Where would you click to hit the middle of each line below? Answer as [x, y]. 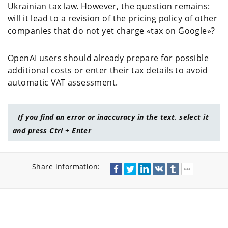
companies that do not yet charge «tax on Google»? [111, 30]
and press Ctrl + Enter [52, 130]
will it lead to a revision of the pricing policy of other [112, 18]
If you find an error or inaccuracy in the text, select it [113, 117]
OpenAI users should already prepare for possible [108, 58]
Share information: [66, 166]
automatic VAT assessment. [63, 82]
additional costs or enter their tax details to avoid [108, 70]
